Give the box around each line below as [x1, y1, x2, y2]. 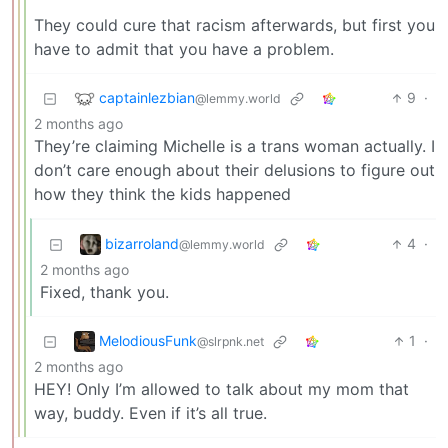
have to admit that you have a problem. [34, 39, 334, 60]
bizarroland [105, 234, 179, 252]
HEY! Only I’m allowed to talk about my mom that [34, 379, 409, 400]
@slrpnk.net [197, 333, 264, 349]
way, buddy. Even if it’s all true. [34, 403, 267, 424]
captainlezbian [99, 88, 195, 106]
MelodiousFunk [99, 331, 197, 349]
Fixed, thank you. [40, 282, 169, 303]
